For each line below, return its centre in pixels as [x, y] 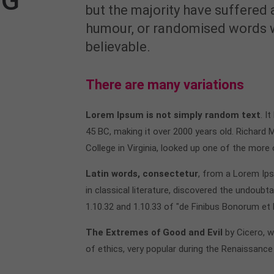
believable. [118, 47]
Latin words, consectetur [142, 174]
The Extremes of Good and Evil [154, 232]
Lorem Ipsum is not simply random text [173, 115]
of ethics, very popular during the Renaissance [179, 249]
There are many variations [165, 85]
